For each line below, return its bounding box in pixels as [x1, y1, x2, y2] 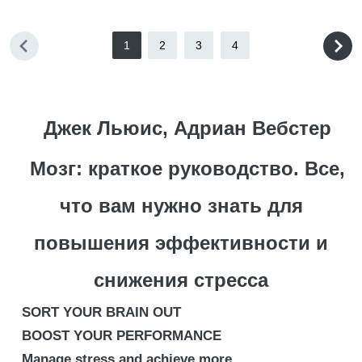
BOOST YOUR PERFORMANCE [22, 328, 221, 343]
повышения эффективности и [34, 232, 328, 254]
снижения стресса [94, 269, 268, 291]
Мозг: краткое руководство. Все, [29, 158, 345, 179]
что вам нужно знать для [59, 195, 303, 217]
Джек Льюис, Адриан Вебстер [43, 117, 331, 139]
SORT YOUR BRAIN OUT [22, 305, 181, 320]
